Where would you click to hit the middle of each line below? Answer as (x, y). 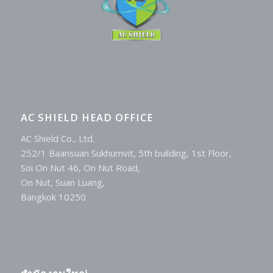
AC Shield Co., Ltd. (57, 138)
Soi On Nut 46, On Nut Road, (80, 167)
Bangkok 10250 (53, 197)
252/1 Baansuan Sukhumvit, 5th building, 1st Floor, (126, 153)
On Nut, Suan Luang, (62, 182)
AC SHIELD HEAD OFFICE (87, 117)
